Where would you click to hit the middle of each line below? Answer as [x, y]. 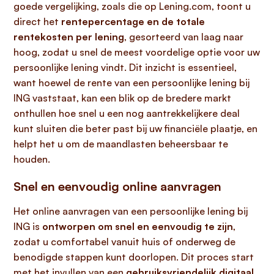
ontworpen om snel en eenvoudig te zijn [138, 226]
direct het [37, 21]
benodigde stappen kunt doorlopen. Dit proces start [134, 257]
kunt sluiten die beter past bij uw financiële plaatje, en [135, 128]
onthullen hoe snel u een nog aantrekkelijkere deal [127, 113]
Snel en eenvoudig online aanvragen [117, 186]
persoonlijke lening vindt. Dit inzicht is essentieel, [125, 67]
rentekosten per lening [69, 37]
